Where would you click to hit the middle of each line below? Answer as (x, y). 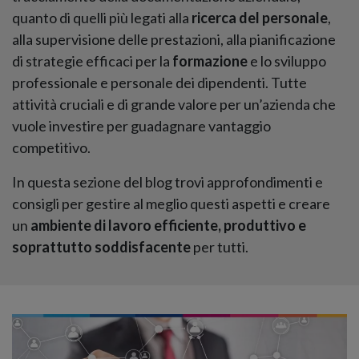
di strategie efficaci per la (92, 61)
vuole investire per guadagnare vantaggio (141, 126)
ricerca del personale (260, 18)
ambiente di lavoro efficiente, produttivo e (168, 226)
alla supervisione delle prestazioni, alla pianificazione (174, 40)
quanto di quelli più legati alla (102, 18)
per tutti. (220, 247)
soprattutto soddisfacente (101, 247)
